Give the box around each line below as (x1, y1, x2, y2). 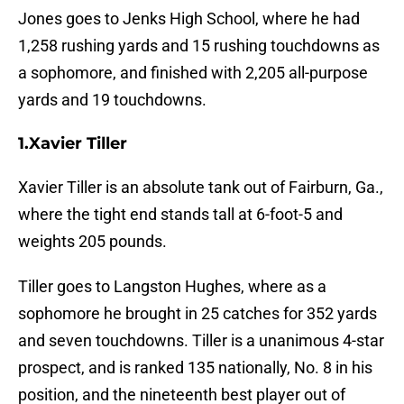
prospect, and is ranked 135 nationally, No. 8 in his (18, 358, 372, 378)
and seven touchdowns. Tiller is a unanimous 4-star (18, 331, 384, 351)
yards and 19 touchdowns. (18, 90, 207, 110)
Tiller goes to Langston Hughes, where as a (18, 277, 326, 297)
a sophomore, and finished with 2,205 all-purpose (18, 63, 368, 83)
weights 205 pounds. (18, 232, 167, 252)
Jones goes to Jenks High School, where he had (18, 9, 360, 29)
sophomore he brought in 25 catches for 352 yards (18, 304, 377, 324)
